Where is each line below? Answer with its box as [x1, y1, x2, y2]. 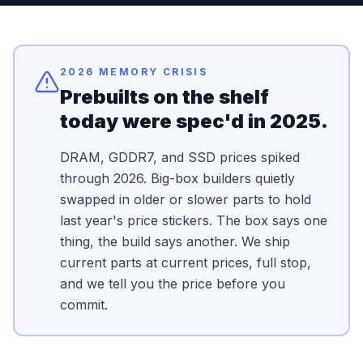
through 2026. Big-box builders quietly [60, 170, 295, 186]
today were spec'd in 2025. [60, 109, 328, 133]
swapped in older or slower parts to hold [60, 191, 311, 207]
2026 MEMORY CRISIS [60, 66, 208, 78]
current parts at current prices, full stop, [60, 254, 311, 271]
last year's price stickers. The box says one [60, 212, 327, 228]
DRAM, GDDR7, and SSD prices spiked [60, 149, 300, 165]
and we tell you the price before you [60, 275, 285, 292]
